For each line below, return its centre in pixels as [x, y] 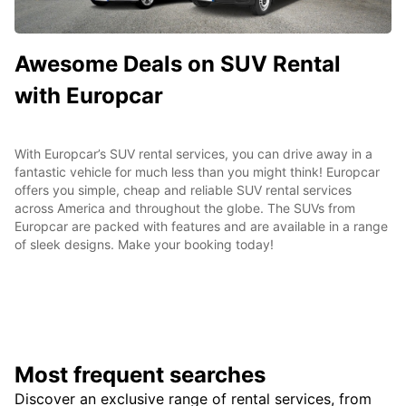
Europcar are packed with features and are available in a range [201, 226]
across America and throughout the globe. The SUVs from [185, 208]
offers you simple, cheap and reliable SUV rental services [183, 189]
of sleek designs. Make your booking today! [144, 244]
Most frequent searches [140, 374]
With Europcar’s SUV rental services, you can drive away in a [193, 153]
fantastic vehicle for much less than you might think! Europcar [197, 171]
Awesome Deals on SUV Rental [178, 63]
